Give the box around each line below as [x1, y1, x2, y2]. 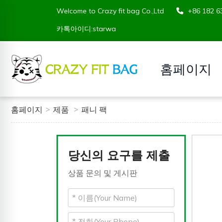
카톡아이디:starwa [56, 24, 116, 33]
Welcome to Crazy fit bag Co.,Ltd [56, 6, 164, 15]
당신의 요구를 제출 [68, 148, 170, 163]
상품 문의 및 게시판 [68, 168, 137, 178]
